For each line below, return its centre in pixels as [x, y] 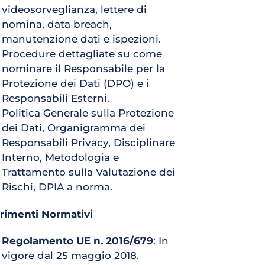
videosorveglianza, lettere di [74, 9]
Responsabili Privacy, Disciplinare [88, 143]
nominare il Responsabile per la [83, 69]
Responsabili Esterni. [55, 98]
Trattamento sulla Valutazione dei [88, 172]
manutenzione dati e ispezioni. [81, 39]
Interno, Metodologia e [60, 157]
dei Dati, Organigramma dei [73, 128]
